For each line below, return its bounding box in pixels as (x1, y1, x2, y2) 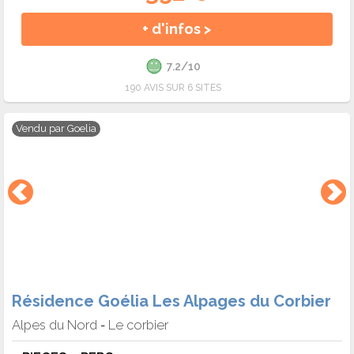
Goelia (67, 122, 96, 135)
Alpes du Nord (12, 316, 97, 333)
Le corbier (108, 316, 168, 333)
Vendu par (16, 122, 67, 135)
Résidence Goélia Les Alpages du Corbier (12, 291, 331, 311)
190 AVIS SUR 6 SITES (125, 82, 221, 94)
